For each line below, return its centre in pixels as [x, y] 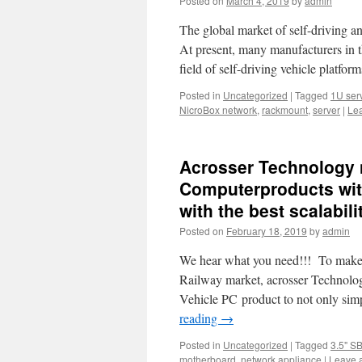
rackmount [285, 109]
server [326, 109]
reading [200, 318]
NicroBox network [218, 109]
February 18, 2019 [267, 231]
